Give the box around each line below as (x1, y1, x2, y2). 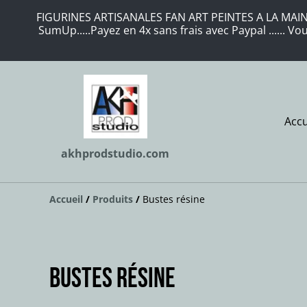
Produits (93, 193, 133, 206)
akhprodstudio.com (61, 145, 169, 161)
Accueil (49, 193, 83, 206)
